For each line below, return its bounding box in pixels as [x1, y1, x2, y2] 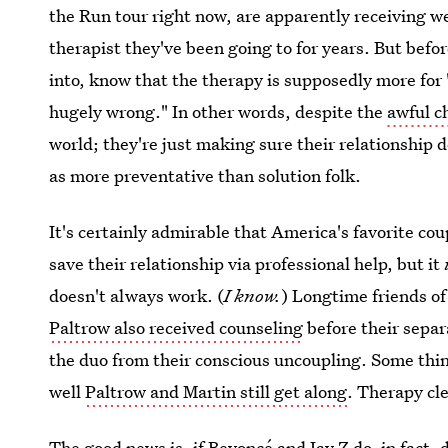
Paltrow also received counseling [49, 316, 304, 339]
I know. [224, 284, 282, 307]
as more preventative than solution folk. [49, 164, 362, 187]
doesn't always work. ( [49, 284, 225, 307]
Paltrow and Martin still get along [85, 380, 348, 403]
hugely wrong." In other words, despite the [49, 100, 388, 123]
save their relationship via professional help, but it [49, 252, 445, 275]
